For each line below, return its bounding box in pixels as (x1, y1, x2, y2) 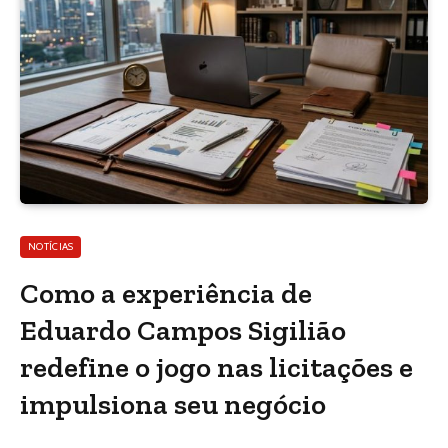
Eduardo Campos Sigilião (20, 312, 347, 347)
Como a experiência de (20, 275, 313, 310)
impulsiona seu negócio (20, 386, 327, 421)
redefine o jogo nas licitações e (20, 349, 414, 384)
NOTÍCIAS (28, 239, 74, 253)
